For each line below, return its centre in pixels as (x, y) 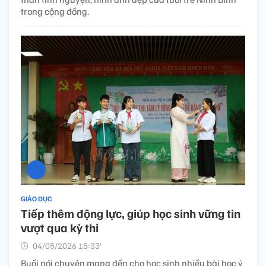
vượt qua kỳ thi (60, 227)
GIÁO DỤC (37, 198)
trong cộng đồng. (55, 11)
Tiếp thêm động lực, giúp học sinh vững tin (131, 213)
